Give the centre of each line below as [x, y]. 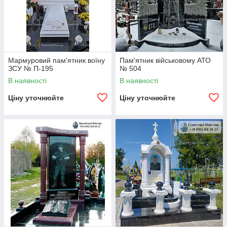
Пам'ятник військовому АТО [165, 60]
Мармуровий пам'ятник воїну [56, 60]
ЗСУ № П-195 [31, 68]
